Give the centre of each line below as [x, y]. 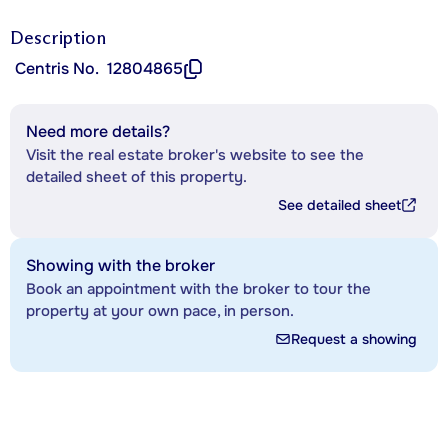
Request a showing [354, 338]
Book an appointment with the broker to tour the [198, 288]
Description [58, 37]
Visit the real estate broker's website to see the [195, 154]
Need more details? [98, 131]
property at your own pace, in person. [160, 310]
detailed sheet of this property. [136, 176]
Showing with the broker [120, 265]
